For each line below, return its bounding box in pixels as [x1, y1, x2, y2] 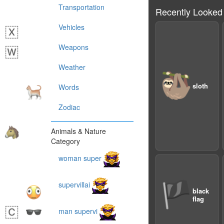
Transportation [58, 2, 104, 12]
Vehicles [58, 22, 84, 32]
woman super [58, 153, 103, 163]
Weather [58, 62, 85, 72]
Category [51, 136, 80, 146]
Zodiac [58, 102, 80, 112]
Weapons [58, 42, 88, 52]
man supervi [58, 206, 99, 216]
